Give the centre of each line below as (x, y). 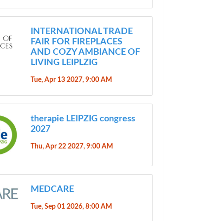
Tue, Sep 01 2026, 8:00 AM (71, 207)
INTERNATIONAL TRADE (81, 31)
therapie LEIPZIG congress (83, 119)
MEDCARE (52, 190)
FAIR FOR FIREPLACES (76, 42)
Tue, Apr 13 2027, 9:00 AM (71, 79)
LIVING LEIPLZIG (64, 62)
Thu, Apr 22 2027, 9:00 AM (72, 146)
